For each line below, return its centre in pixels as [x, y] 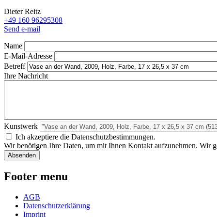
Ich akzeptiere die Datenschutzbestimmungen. [85, 137]
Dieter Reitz [22, 11]
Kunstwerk [21, 126]
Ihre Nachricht [26, 76]
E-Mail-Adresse [28, 56]
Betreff [15, 66]
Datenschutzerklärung [57, 205]
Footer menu [36, 176]
